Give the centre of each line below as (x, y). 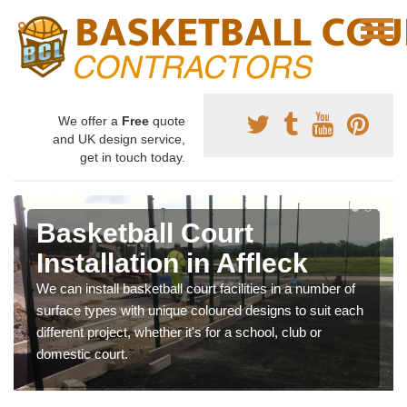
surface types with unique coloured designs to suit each (200, 310)
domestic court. (82, 354)
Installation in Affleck (172, 263)
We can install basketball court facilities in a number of (196, 288)
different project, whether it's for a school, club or (179, 332)
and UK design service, (119, 139)
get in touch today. (133, 157)
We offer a (90, 121)
